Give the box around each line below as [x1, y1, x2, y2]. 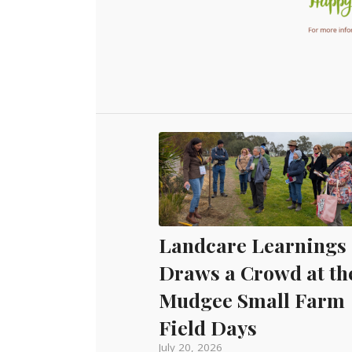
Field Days [159, 313, 257, 340]
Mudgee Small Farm [159, 286, 345, 313]
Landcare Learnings [159, 231, 346, 258]
